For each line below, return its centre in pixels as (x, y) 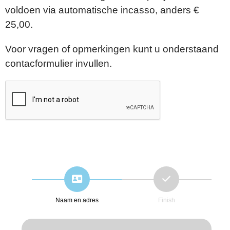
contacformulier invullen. (59, 63)
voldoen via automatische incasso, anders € (102, 10)
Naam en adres (77, 200)
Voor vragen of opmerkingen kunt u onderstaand (112, 49)
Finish (166, 200)
